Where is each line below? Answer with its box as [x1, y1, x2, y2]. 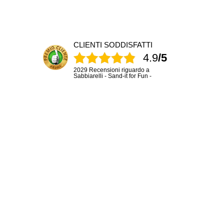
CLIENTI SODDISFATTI [73, 40, 152, 49]
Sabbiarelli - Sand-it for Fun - [73, 72, 151, 80]
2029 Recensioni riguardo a [73, 66, 149, 74]
